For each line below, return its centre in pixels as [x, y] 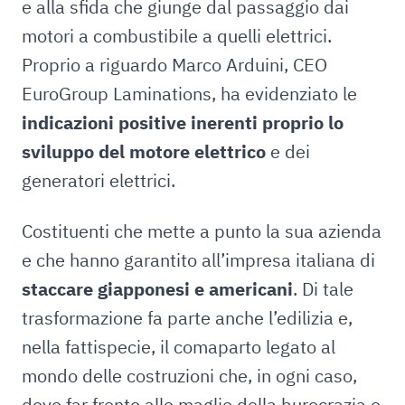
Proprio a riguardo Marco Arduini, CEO [174, 65]
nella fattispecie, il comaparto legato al [179, 347]
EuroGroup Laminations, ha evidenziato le [189, 94]
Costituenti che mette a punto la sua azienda [202, 231]
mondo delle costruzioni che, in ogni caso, [189, 376]
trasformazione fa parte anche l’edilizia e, [187, 318]
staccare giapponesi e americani [157, 289]
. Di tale [323, 289]
